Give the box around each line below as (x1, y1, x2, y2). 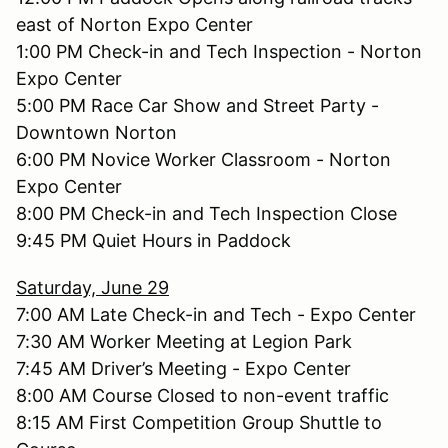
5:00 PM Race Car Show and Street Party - (16, 94, 379, 116)
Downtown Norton (16, 121, 177, 143)
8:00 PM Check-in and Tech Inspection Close (16, 202, 397, 224)
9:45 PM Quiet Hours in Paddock (16, 229, 291, 251)
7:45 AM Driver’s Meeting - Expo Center (16, 357, 351, 379)
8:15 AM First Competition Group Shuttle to (16, 411, 382, 433)
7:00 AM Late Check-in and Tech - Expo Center (16, 303, 416, 325)
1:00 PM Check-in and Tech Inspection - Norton (16, 40, 422, 62)
